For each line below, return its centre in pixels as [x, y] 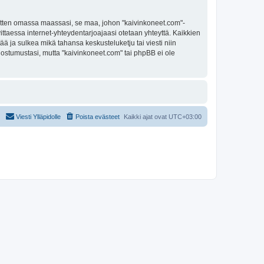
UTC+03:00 [185, 116]
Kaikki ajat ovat [146, 116]
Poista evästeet [98, 116]
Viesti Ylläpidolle [38, 116]
